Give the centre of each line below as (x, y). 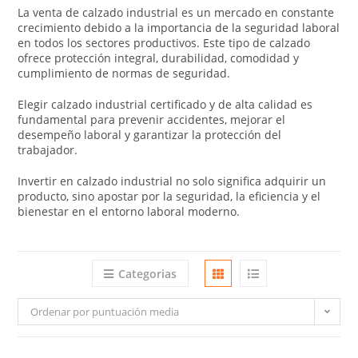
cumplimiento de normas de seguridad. (124, 73)
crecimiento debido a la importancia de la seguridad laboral (179, 27)
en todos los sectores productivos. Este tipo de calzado (164, 42)
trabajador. (48, 149)
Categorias (147, 273)
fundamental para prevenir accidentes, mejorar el (152, 119)
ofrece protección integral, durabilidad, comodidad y (159, 58)
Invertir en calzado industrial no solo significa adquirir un (172, 181)
